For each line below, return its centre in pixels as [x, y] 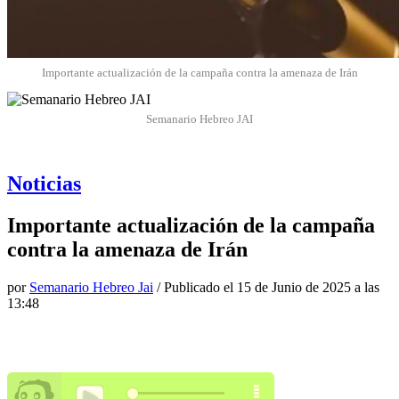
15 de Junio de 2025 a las [308, 287]
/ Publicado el [195, 287]
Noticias [44, 183]
